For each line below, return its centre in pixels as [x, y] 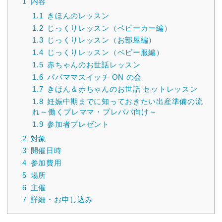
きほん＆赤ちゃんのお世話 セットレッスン [122, 89]
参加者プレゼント [78, 124]
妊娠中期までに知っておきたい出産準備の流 [125, 102]
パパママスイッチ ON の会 [95, 77]
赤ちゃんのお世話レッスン [94, 64]
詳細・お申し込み [62, 200]
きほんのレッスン [78, 15]
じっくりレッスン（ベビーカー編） [110, 28]
